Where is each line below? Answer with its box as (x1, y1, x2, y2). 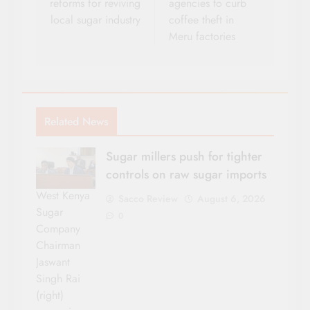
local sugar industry (51, 12, 140, 28)
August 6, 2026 (197, 192, 266, 206)
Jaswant (36, 253, 70, 270)
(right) (36, 286, 64, 303)
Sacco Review (118, 192, 178, 206)
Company (36, 220, 80, 237)
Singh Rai (36, 270, 80, 286)
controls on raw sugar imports (106, 165, 266, 184)
